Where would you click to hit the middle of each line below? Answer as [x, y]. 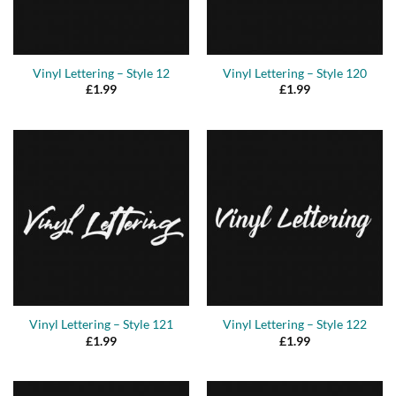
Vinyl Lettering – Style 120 [295, 73]
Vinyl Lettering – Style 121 [101, 325]
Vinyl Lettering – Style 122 [295, 325]
